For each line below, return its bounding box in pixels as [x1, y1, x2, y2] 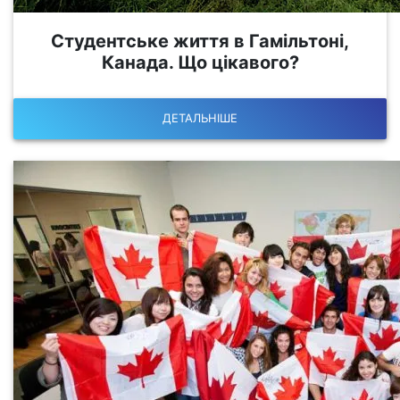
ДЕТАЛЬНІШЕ [162, 111, 237, 126]
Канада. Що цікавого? [101, 52, 299, 74]
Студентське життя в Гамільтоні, [51, 30, 349, 53]
